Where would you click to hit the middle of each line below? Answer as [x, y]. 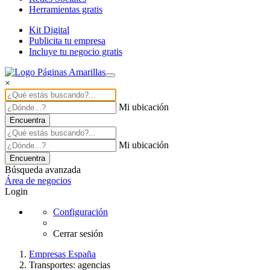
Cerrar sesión [78, 233]
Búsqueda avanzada [43, 169]
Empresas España [62, 254]
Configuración [80, 212]
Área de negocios [38, 180]
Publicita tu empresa [67, 40]
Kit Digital [49, 30]
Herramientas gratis [66, 9]
